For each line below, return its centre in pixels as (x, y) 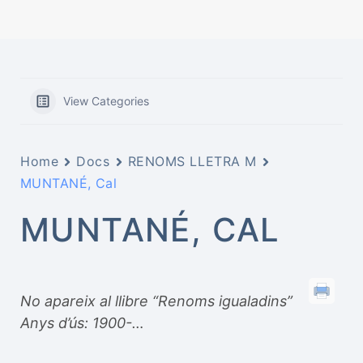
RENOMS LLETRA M (192, 161)
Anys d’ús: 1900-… (82, 323)
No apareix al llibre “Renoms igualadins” (156, 301)
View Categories (106, 101)
